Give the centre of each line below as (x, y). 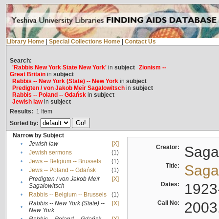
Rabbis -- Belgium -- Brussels (67, 195)
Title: (174, 166)
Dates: (171, 185)
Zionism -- (152, 68)
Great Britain (27, 75)
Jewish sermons (50, 153)
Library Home (25, 42)
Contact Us (140, 42)
